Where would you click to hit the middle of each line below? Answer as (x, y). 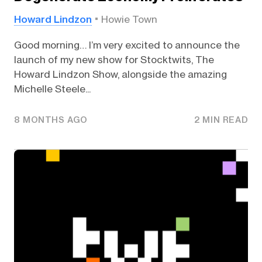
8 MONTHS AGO (51, 120)
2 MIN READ (221, 120)
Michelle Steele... (52, 89)
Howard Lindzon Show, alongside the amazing (120, 74)
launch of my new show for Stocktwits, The (114, 59)
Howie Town (129, 19)
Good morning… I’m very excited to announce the (127, 45)
